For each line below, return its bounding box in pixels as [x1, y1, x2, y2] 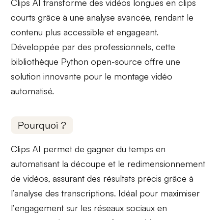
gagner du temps [87, 143, 154, 154]
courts [11, 11, 36, 23]
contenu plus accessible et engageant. [11, 26, 159, 37]
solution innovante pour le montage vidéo [11, 70, 173, 82]
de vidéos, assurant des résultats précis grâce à [11, 172, 194, 184]
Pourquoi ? [18, 118, 67, 131]
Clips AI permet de [11, 143, 87, 154]
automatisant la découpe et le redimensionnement [11, 158, 206, 169]
